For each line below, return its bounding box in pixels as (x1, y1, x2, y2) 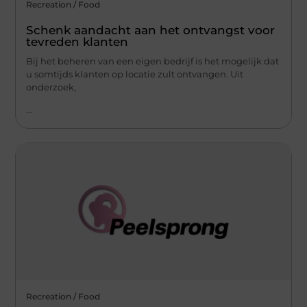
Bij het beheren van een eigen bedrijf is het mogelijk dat (26, 56, 280, 67)
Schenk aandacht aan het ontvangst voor (26, 23, 275, 38)
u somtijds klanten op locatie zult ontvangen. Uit (26, 69, 244, 80)
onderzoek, (26, 82, 77, 93)
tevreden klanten (26, 35, 129, 49)
